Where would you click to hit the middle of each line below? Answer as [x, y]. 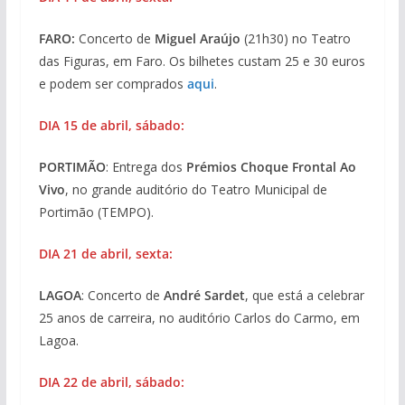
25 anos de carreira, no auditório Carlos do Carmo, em [199, 318]
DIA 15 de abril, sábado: [111, 126]
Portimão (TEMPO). [96, 212]
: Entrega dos [146, 167]
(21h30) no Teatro [295, 39]
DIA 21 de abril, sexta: [105, 254]
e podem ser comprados [113, 84]
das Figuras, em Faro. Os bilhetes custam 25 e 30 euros [202, 61]
